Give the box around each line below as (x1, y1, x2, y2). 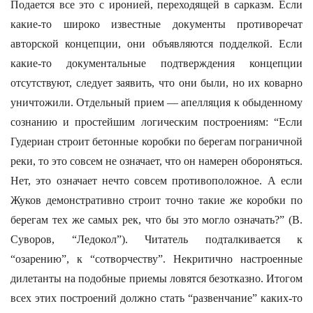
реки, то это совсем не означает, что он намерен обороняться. (10, 155, 303, 167)
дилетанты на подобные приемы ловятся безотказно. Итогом (10, 272, 303, 284)
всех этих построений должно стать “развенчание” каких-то (10, 292, 303, 304)
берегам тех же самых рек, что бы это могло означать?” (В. (10, 214, 303, 226)
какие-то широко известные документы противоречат (10, 18, 303, 30)
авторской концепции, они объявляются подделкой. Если (10, 38, 303, 50)
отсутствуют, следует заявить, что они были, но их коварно (10, 77, 303, 89)
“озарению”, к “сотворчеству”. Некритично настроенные (10, 253, 303, 265)
